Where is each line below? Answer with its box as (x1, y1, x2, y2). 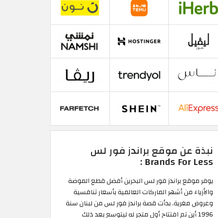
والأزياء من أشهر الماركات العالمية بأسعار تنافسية (73, 186, 213, 199)
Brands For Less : (145, 153, 213, 171)
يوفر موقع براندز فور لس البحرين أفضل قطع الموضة (68, 175, 213, 187)
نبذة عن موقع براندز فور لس (91, 142, 213, 160)
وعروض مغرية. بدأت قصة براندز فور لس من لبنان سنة (66, 197, 213, 210)
